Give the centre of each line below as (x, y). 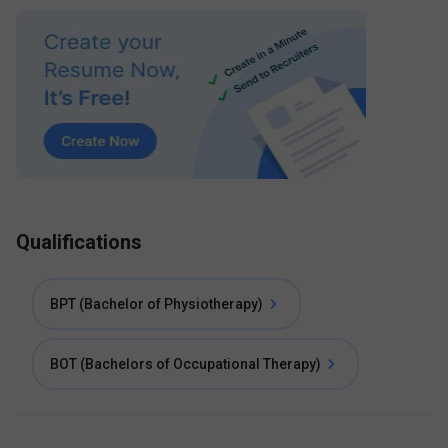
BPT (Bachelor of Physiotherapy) (156, 304)
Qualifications (79, 242)
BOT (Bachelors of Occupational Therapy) (185, 364)
